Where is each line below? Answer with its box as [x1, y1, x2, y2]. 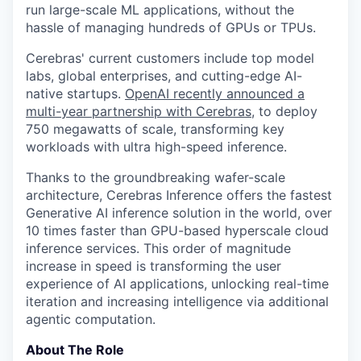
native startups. [26, 85, 125, 102]
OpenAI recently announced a [125, 85, 305, 102]
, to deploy [251, 103, 317, 119]
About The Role [26, 342, 124, 358]
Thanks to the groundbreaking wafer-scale [26, 169, 285, 185]
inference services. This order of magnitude [26, 240, 291, 256]
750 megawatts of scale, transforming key [26, 121, 284, 137]
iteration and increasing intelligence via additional [26, 293, 329, 309]
